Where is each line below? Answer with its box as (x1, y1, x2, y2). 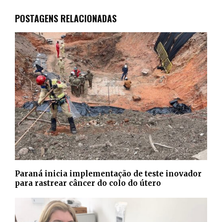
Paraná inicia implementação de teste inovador (15, 169, 202, 179)
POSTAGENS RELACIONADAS (15, 11, 116, 25)
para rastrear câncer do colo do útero (15, 178, 161, 188)
